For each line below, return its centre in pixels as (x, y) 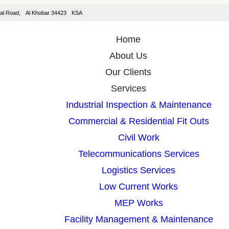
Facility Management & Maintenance (139, 219)
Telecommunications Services (139, 154)
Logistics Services (139, 170)
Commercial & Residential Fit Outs (139, 121)
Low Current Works (139, 187)
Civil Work (139, 138)
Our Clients (128, 72)
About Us (128, 56)
